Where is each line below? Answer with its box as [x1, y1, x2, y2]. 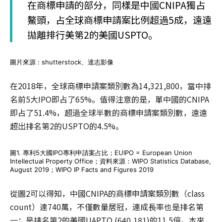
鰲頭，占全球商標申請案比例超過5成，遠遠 [27, 13, 212, 27]
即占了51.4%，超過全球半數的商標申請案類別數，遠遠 [10, 107, 207, 118]
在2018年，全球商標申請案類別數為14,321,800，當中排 [10, 80, 211, 92]
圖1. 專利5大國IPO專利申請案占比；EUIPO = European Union [10, 149, 192, 157]
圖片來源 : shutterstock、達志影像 [10, 58, 113, 66]
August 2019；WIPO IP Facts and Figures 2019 [10, 166, 154, 173]
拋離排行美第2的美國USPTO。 [27, 28, 158, 42]
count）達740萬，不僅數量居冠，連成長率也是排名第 [10, 201, 204, 213]
